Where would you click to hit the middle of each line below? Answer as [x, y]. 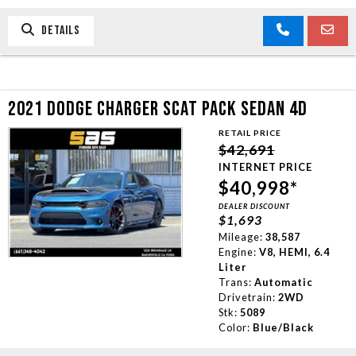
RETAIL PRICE [250, 132]
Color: [234, 327]
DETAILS [58, 30]
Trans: [235, 282]
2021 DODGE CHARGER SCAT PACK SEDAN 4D [158, 109]
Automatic [283, 282]
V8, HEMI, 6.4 [294, 252]
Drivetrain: [247, 297]
